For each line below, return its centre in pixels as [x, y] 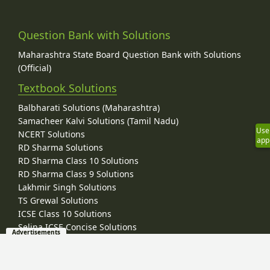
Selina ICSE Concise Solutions [77, 227]
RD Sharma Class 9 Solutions [76, 174]
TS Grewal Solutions [58, 201]
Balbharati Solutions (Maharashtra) [89, 108]
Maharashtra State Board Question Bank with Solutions [130, 55]
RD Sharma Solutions [61, 148]
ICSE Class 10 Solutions [65, 214]
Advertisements [36, 232]
